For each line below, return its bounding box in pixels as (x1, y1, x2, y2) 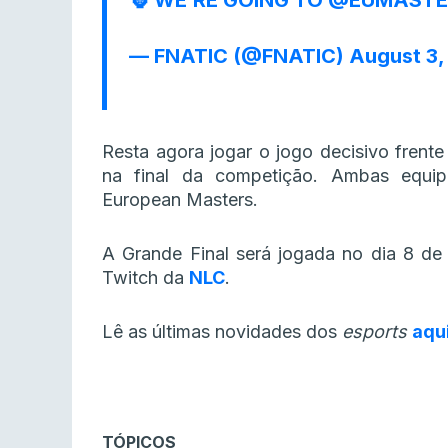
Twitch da (102, 267, 189, 289)
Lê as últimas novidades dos (102, 321, 342, 343)
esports (342, 321, 412, 343)
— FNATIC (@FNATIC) (129, 44, 349, 69)
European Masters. (102, 189, 258, 211)
